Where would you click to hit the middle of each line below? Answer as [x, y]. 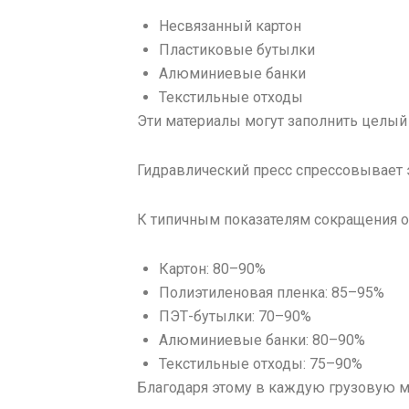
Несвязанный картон [230, 26]
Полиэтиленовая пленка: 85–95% [272, 293]
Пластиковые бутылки [237, 50]
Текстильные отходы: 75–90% [261, 364]
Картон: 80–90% [212, 269]
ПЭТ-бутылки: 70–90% [235, 317]
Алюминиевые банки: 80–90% [262, 341]
